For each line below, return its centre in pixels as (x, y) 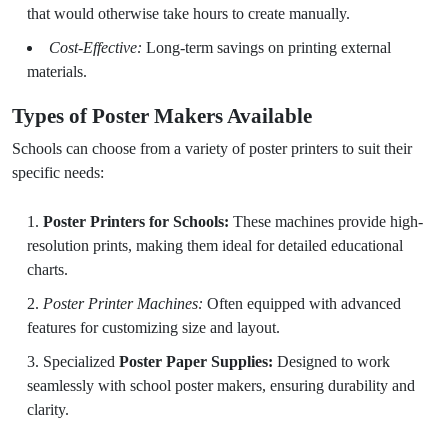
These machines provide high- (326, 221)
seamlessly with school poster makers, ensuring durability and (221, 385)
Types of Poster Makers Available (162, 116)
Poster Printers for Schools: (136, 221)
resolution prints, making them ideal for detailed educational (215, 245)
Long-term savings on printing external (266, 47)
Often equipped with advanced (302, 303)
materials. (57, 71)
